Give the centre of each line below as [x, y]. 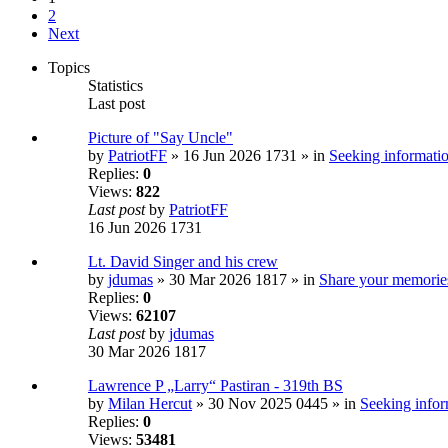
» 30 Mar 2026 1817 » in [236, 280]
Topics [69, 68]
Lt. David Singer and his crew [183, 262]
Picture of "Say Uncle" [160, 138]
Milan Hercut [150, 404]
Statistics [115, 86]
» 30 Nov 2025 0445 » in [276, 404]
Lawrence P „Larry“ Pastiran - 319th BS [215, 386]
